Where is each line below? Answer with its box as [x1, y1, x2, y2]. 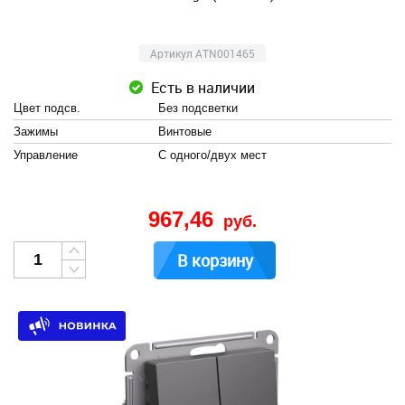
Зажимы [14, 125, 58, 138]
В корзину [176, 250, 253, 271]
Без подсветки [158, 101, 238, 115]
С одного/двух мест [158, 148, 267, 162]
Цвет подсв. [14, 101, 80, 115]
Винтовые [158, 125, 212, 138]
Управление [14, 148, 78, 162]
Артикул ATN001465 [150, 46, 255, 61]
